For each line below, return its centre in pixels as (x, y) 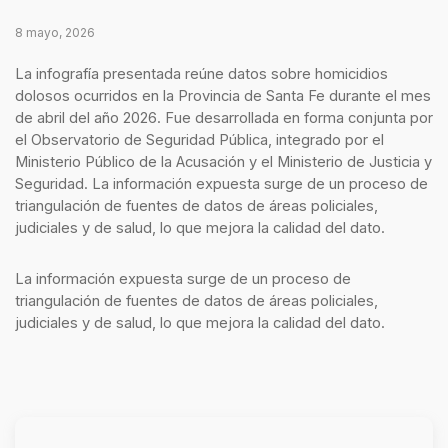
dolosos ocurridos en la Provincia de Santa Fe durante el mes (222, 95)
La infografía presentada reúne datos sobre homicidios (201, 73)
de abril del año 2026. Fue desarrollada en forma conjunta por (223, 117)
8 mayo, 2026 (54, 32)
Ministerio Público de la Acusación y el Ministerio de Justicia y (223, 161)
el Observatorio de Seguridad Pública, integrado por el (199, 139)
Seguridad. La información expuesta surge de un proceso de (221, 183)
